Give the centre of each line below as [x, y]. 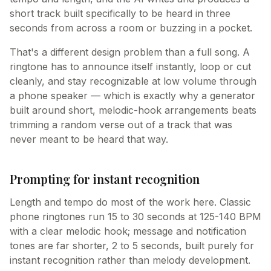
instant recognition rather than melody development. [130, 260]
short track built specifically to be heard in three [120, 13]
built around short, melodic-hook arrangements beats [133, 110]
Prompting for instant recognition [105, 179]
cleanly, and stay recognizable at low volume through [133, 81]
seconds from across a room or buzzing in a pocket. [131, 28]
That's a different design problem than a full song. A [130, 52]
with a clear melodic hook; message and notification [128, 231]
